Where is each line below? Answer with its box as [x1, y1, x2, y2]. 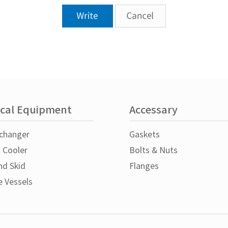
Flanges [129, 162, 159, 171]
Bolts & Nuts [129, 146, 178, 155]
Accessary [129, 104, 178, 117]
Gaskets [129, 130, 160, 139]
